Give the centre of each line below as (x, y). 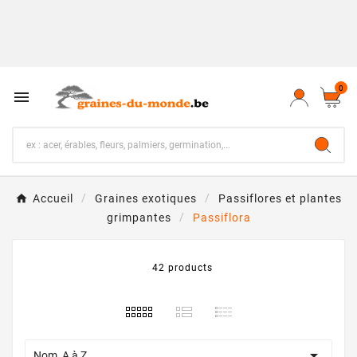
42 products (182, 268)
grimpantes (139, 218)
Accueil (53, 198)
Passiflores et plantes (280, 198)
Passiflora (222, 218)
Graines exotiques (146, 198)
